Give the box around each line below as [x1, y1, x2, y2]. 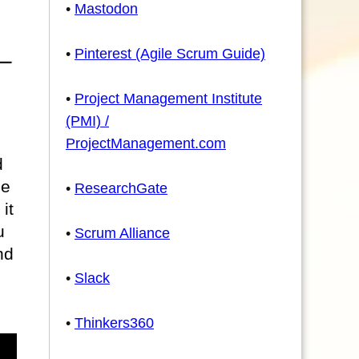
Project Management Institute [75, 91, 262, 107]
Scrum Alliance [75, 225, 170, 241]
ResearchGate [75, 180, 167, 196]
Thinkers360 [75, 315, 154, 331]
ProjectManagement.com [66, 135, 226, 151]
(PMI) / [66, 113, 109, 129]
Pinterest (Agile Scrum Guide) [75, 46, 265, 62]
